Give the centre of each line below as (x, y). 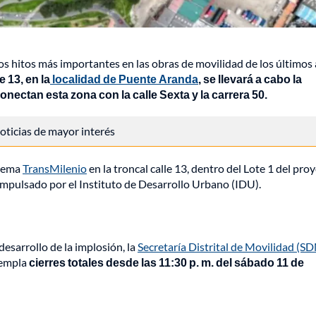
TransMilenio (55, 169)
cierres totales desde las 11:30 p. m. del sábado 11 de (166, 262)
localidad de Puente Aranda (124, 79)
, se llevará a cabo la (250, 79)
